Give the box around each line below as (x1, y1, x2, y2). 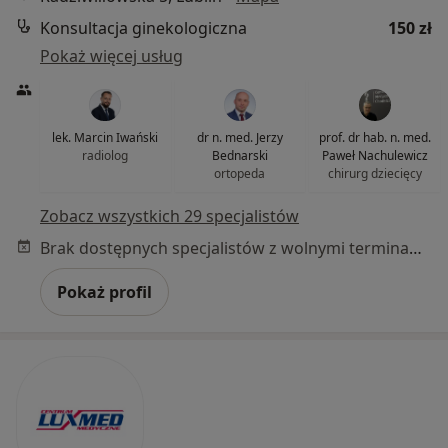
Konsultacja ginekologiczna (40, 16, 247, 39)
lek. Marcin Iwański (52, 128, 159, 146)
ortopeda (214, 164, 266, 182)
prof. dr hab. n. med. (318, 128, 431, 146)
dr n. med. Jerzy (196, 128, 283, 146)
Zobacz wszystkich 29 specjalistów (40, 204, 299, 227)
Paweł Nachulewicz (321, 146, 428, 164)
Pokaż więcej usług (40, 44, 183, 67)
